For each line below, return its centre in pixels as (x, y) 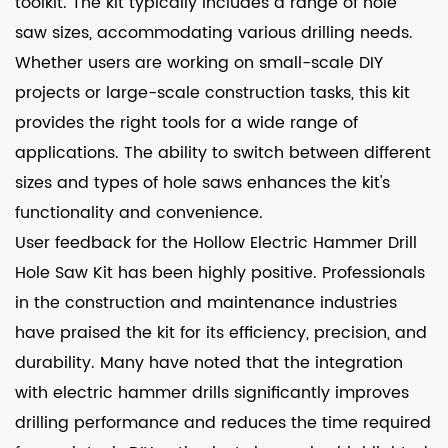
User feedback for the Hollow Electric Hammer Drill (216, 243)
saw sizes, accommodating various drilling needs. (214, 33)
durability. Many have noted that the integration (209, 363)
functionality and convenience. (139, 213)
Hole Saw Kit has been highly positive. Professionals (220, 273)
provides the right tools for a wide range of (186, 123)
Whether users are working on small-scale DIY (199, 63)
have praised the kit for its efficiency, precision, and (221, 333)
